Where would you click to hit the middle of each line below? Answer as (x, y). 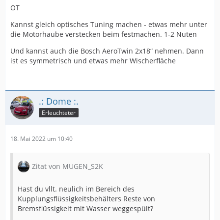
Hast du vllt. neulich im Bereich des (76, 189)
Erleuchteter (59, 113)
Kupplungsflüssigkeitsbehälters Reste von (86, 199)
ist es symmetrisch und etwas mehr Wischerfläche (93, 61)
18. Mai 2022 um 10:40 (41, 139)
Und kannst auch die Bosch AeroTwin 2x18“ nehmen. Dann (107, 51)
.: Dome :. (59, 101)
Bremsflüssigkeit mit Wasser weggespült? (85, 209)
